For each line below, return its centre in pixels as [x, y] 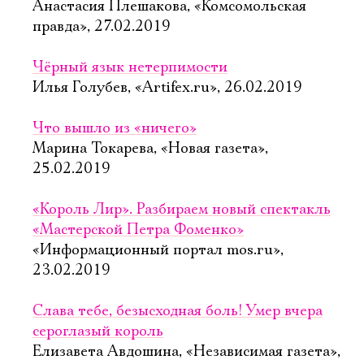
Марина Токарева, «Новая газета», [150, 149]
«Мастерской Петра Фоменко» [138, 230]
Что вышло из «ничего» [115, 128]
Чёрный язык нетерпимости [130, 67]
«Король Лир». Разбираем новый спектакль [182, 210]
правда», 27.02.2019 [102, 27]
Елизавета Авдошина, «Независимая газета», [186, 352]
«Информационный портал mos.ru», [158, 250]
